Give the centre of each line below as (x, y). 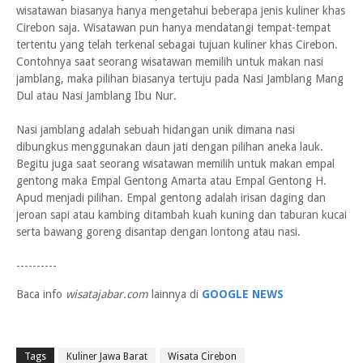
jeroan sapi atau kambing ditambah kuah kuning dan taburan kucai (181, 215)
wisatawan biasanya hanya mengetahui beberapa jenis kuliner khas (181, 11)
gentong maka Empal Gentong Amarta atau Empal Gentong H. (171, 181)
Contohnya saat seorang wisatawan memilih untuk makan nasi (170, 62)
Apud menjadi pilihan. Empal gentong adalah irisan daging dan (171, 198)
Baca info (41, 294)
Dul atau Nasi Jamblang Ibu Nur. (96, 96)
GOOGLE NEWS (243, 294)
